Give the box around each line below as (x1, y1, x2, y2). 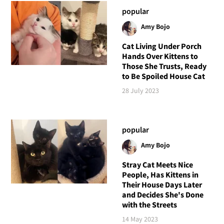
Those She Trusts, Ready (121, 60, 206, 71)
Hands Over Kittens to (121, 50, 198, 61)
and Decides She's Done (121, 189, 203, 199)
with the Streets (121, 199, 177, 209)
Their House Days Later (121, 179, 202, 189)
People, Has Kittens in (121, 169, 198, 179)
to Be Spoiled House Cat (121, 70, 205, 81)
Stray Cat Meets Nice (121, 159, 193, 169)
